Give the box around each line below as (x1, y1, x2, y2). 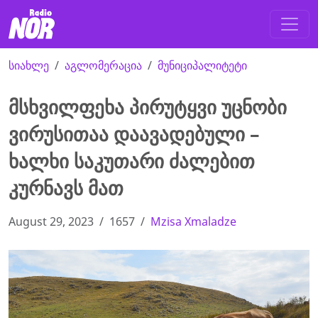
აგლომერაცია (65, 57, 142, 74)
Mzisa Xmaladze (150, 214, 236, 230)
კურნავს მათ (9, 175, 124, 202)
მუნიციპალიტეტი (158, 57, 247, 74)
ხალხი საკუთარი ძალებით (9, 148, 255, 175)
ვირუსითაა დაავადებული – (9, 121, 260, 148)
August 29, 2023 (9, 214, 94, 230)
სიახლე (9, 57, 49, 74)
